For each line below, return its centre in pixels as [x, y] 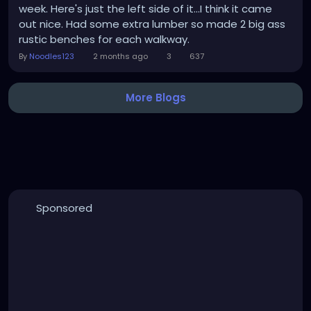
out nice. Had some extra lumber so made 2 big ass [152, 24]
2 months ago [120, 56]
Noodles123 [52, 56]
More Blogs [155, 98]
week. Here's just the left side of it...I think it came [145, 9]
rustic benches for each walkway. [107, 39]
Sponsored [64, 208]
